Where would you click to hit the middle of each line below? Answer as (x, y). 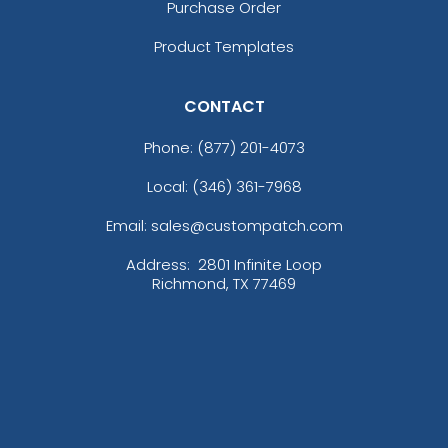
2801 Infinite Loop (260, 265)
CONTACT (224, 107)
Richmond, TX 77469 (224, 284)
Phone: (170, 148)
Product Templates (224, 47)
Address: (160, 265)
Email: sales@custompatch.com (224, 226)
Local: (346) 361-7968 (224, 187)
